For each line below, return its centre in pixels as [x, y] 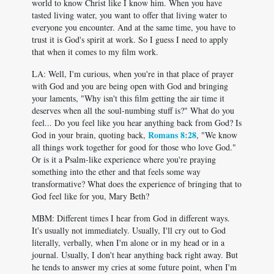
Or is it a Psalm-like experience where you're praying [124, 159]
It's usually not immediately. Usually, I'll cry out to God [129, 230]
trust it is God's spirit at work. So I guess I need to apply [130, 39]
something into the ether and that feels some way [116, 172]
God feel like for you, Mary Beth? [91, 196]
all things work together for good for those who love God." [134, 147]
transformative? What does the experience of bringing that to [137, 184]
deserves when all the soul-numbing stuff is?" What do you [133, 110]
